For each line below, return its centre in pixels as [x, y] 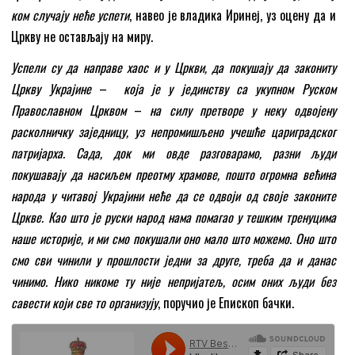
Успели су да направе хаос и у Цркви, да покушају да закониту [174, 68]
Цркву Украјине [55, 89]
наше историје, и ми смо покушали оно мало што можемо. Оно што [174, 239]
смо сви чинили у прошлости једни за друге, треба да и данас [174, 260]
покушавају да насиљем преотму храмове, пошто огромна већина [174, 175]
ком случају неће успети [71, 15]
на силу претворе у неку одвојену [239, 111]
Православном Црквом [73, 111]
